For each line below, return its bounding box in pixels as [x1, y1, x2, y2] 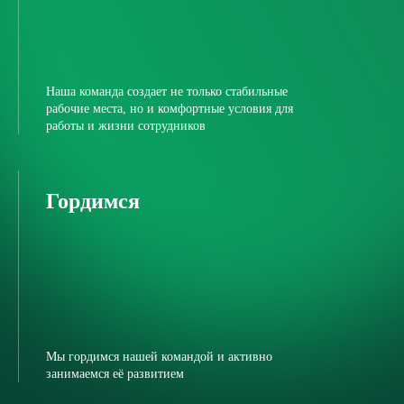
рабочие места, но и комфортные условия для [46, 102, 293, 115]
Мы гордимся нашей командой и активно [46, 350, 272, 363]
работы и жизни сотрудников [46, 119, 206, 133]
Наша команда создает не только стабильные [46, 85, 288, 98]
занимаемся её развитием [46, 367, 184, 381]
